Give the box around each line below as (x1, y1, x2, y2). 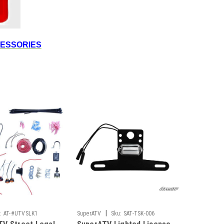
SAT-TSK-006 (123, 210, 155, 217)
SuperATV (76, 210, 101, 217)
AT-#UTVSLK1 (3, 210, 38, 217)
